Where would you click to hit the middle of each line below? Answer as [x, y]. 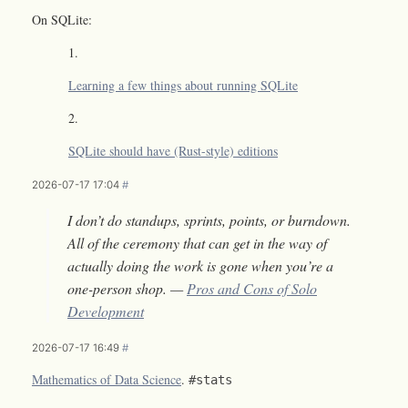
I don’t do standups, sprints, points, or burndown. [209, 220]
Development [106, 311]
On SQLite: [62, 20]
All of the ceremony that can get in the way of [197, 243]
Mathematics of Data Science [107, 380]
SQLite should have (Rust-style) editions [173, 151]
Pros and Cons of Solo [252, 289]
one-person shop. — [127, 289]
